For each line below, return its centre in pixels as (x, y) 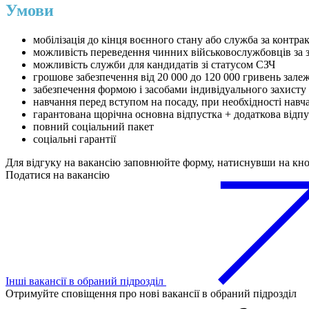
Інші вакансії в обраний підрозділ (86, 281)
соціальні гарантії (74, 139)
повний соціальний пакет (93, 127)
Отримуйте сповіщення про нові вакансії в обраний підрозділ (151, 294)
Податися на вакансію (58, 175)
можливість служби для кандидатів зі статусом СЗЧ (154, 65)
